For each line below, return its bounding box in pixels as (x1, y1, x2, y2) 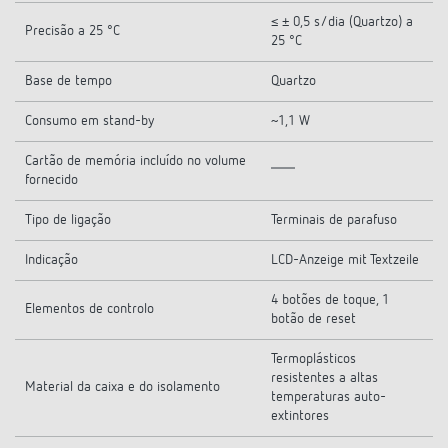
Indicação (25, 253, 78, 267)
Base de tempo (25, 74, 112, 88)
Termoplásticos (271, 352, 356, 366)
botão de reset (271, 312, 356, 326)
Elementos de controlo (25, 302, 154, 316)
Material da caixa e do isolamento (25, 380, 220, 394)
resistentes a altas (271, 371, 378, 385)
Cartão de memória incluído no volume (25, 154, 246, 168)
